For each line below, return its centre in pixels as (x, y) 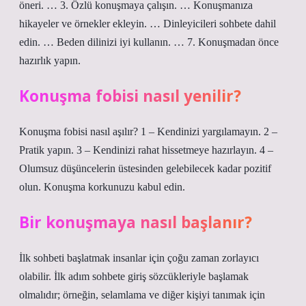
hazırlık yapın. (50, 60)
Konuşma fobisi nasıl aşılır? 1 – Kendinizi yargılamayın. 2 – (148, 131)
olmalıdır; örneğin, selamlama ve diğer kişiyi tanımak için (142, 295)
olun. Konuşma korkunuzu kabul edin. (102, 187)
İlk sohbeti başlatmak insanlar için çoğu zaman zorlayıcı (139, 258)
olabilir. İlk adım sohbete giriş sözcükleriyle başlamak (134, 276)
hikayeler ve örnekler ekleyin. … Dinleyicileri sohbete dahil (148, 24)
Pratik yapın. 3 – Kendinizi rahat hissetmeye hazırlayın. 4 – (146, 150)
